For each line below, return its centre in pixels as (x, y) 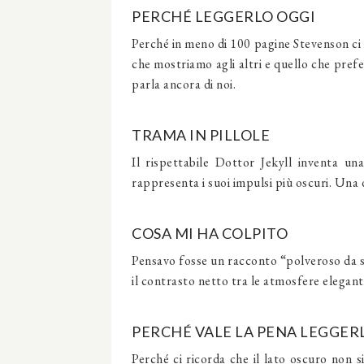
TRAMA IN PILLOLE (201, 135)
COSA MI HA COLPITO (210, 233)
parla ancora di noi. (184, 84)
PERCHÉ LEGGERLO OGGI (223, 16)
